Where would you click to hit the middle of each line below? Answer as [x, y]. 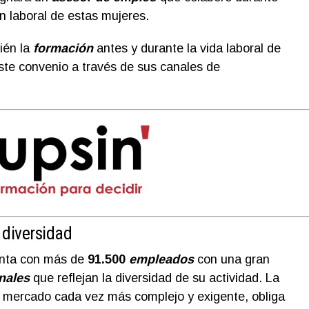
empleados [161, 259]
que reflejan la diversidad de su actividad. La [154, 278]
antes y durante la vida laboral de [187, 48]
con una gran [231, 259]
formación [63, 48]
